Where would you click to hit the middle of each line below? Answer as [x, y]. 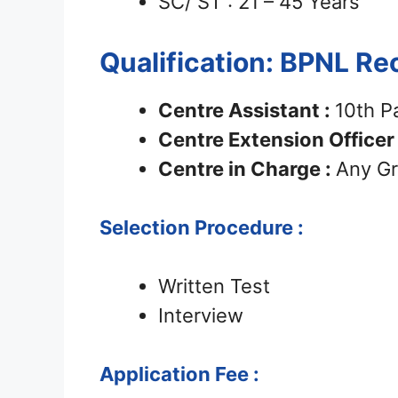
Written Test [214, 287]
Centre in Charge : [247, 169]
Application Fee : [179, 374]
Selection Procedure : [202, 228]
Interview [201, 316]
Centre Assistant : [247, 111]
